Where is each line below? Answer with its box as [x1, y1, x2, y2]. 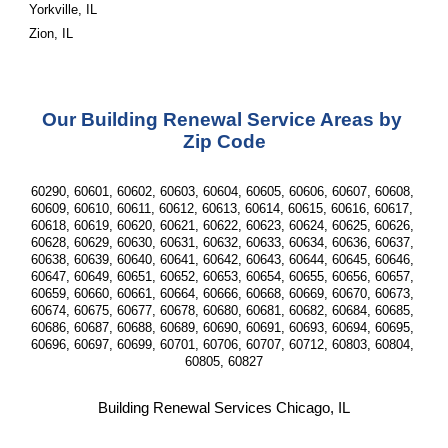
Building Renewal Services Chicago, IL [98, 400, 350, 416]
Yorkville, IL [29, 2, 98, 17]
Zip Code [182, 131, 266, 152]
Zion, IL [29, 26, 74, 41]
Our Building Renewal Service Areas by [41, 109, 402, 130]
